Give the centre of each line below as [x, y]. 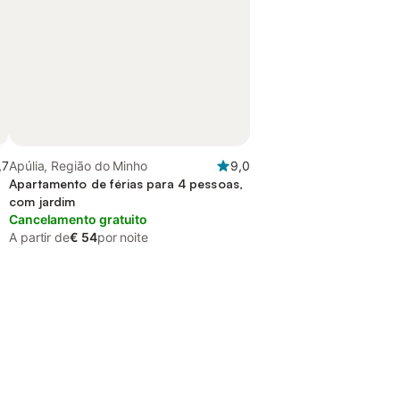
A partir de [40, 237]
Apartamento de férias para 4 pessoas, [126, 183]
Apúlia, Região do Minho [79, 166]
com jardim [42, 201]
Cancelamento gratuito [79, 219]
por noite [122, 237]
